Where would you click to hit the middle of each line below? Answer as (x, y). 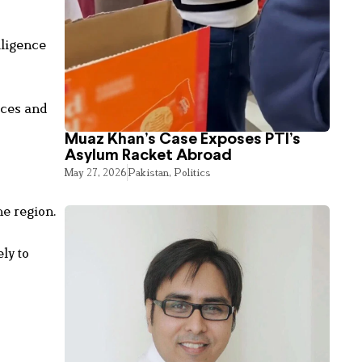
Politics (193, 172)
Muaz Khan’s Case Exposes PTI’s (183, 139)
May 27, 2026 (96, 172)
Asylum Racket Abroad (149, 155)
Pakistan (149, 172)
